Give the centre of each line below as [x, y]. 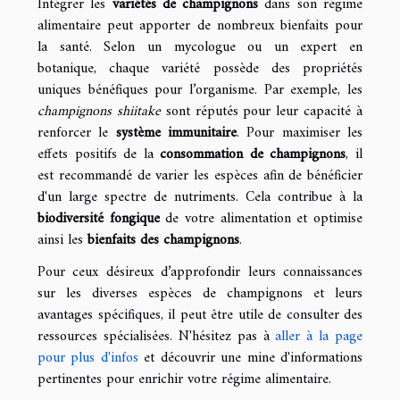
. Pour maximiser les [300, 133]
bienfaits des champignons [163, 240]
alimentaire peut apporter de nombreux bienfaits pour [200, 25]
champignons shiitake [99, 111]
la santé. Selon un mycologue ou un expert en [200, 47]
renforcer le [77, 133]
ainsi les [62, 240]
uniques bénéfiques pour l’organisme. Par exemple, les [200, 90]
